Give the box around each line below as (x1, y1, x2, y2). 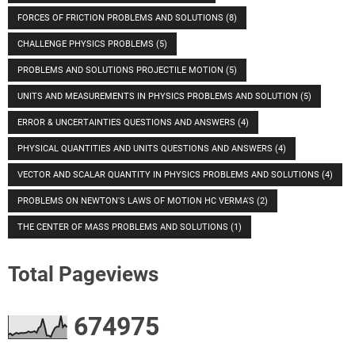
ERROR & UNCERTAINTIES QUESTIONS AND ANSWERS (17, 117, 238, 128)
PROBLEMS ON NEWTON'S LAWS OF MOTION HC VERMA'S (17, 196, 257, 207)
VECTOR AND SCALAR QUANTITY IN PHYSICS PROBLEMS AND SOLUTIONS (17, 170, 322, 181)
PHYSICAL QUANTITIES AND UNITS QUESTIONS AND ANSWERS (17, 143, 275, 155)
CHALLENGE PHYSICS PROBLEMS (17, 39, 156, 50)
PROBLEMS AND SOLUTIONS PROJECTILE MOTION (17, 65, 226, 76)
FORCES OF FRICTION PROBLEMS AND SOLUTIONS (17, 13, 226, 24)
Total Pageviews (8, 262, 158, 287)
